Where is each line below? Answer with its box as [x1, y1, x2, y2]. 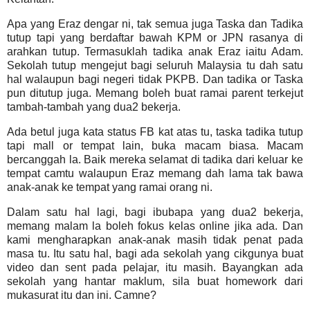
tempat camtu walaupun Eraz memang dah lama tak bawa [7, 167, 303, 179]
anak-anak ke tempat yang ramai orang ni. [7, 181, 212, 193]
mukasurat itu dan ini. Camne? [7, 289, 156, 301]
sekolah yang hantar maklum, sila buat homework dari [7, 275, 303, 287]
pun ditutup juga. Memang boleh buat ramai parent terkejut [7, 87, 303, 100]
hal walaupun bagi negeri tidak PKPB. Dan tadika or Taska [7, 73, 303, 86]
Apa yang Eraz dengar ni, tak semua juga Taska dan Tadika [7, 18, 303, 30]
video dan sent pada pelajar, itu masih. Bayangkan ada [7, 261, 303, 273]
